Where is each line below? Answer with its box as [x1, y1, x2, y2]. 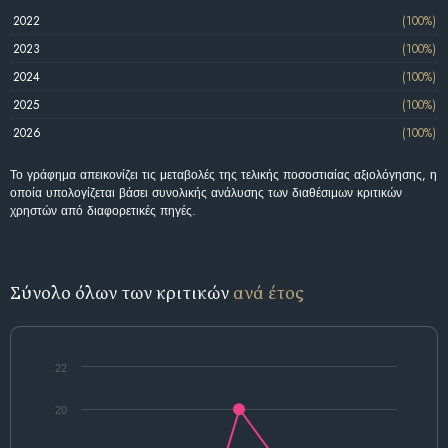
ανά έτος [233, 279, 304, 305]
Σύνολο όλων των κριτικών [10, 279, 233, 305]
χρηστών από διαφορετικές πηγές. [10, 202, 196, 221]
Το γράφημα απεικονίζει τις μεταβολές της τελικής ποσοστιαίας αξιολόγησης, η [10, 166, 437, 185]
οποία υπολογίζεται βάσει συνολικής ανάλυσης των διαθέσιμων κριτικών [10, 184, 402, 203]
